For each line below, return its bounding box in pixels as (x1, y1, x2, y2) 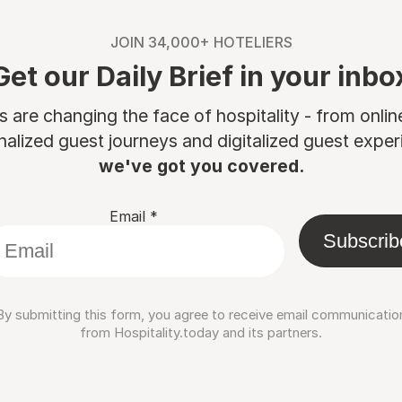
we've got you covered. (98, 155, 304, 177)
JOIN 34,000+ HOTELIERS (109, 33, 293, 51)
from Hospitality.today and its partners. (80, 324, 322, 341)
